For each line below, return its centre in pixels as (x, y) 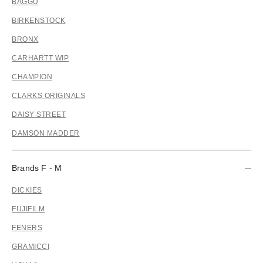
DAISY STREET (39, 114)
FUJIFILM (28, 209)
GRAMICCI (31, 246)
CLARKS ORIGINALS (48, 95)
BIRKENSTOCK (39, 20)
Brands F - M (37, 168)
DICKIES (27, 190)
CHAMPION (32, 77)
